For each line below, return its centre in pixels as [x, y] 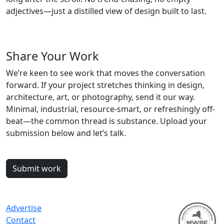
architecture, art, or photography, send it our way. [100, 97]
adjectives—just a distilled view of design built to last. [106, 11]
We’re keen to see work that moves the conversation [105, 73]
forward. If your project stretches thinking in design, [105, 85]
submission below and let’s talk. [66, 133]
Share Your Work [52, 56]
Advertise [24, 208]
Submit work [37, 168]
